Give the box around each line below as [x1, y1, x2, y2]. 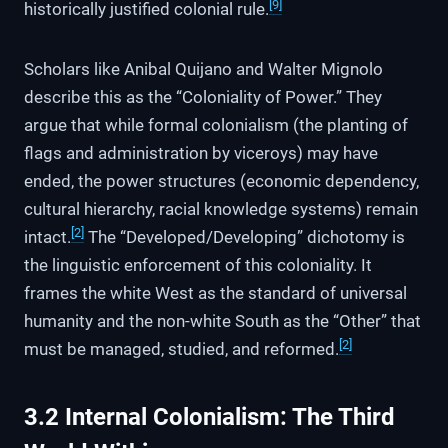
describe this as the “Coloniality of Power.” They [24, 87, 382, 108]
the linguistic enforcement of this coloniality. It [24, 255, 372, 276]
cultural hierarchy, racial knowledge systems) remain [24, 199, 418, 220]
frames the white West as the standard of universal [24, 283, 407, 304]
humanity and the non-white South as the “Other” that [24, 311, 421, 332]
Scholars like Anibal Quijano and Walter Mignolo [24, 59, 383, 80]
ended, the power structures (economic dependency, [24, 171, 419, 192]
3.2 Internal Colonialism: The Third [24, 403, 395, 432]
